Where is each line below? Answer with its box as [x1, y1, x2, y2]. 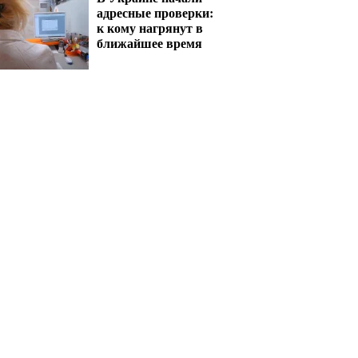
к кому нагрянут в [97, 18, 203, 37]
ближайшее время [97, 34, 202, 52]
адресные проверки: [97, 3, 213, 22]
